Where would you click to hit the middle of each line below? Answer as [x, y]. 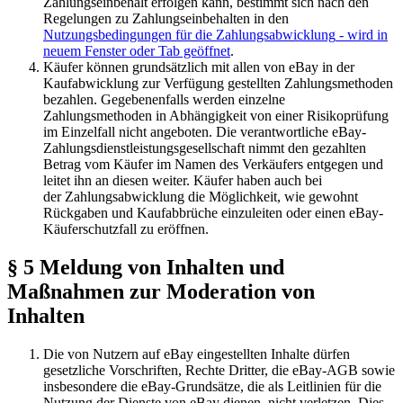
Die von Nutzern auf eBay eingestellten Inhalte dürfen [197, 354]
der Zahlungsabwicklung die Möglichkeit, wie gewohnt [201, 197]
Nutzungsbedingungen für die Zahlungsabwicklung [189, 35]
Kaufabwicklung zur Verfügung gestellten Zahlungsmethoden [218, 84]
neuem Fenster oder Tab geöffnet [137, 51]
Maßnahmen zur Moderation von [161, 292]
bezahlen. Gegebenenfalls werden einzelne [164, 100]
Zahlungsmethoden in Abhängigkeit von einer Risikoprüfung [216, 116]
